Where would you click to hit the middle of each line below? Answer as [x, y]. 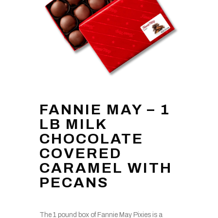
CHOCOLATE [91, 139]
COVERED [81, 154]
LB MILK [73, 124]
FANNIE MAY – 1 [105, 110]
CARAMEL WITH [106, 168]
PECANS [74, 183]
